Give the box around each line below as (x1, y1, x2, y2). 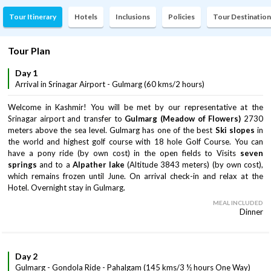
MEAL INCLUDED (213, 199, 263, 206)
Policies (168, 12, 195, 21)
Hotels (74, 12, 97, 21)
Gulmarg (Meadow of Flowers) (125, 114, 241, 123)
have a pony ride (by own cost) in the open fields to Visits (8, 148, 240, 158)
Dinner (240, 207, 263, 217)
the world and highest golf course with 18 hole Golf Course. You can (8, 137, 263, 146)
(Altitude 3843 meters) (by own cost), (127, 160, 264, 169)
